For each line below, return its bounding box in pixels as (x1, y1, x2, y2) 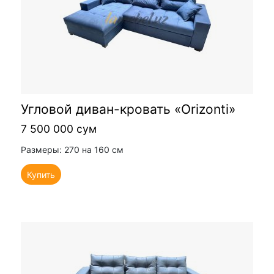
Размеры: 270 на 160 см (21, 144, 124, 155)
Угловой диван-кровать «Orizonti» (21, 102, 235, 117)
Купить (27, 169, 55, 180)
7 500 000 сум (21, 122, 97, 135)
